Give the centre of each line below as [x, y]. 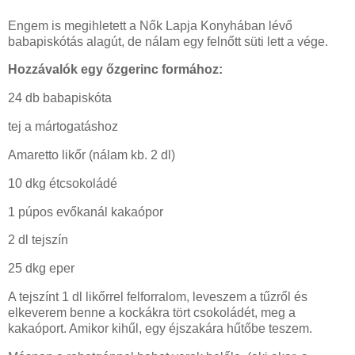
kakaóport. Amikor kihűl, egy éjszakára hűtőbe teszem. [160, 329]
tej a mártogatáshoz [63, 127]
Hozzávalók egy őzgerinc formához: [115, 70]
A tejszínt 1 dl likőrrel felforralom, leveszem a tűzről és [158, 297]
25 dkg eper [41, 269]
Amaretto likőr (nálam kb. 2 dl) [92, 155]
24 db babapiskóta [60, 98]
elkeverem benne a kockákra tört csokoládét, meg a [152, 313]
